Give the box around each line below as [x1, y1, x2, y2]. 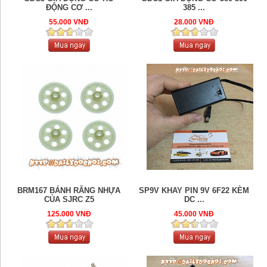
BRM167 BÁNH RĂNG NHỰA [17, 186, 121, 195]
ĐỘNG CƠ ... [45, 3, 92, 13]
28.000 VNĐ [174, 18, 215, 27]
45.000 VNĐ [174, 210, 215, 219]
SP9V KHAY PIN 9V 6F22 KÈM [139, 186, 250, 195]
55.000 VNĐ [49, 18, 89, 27]
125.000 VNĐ [46, 210, 91, 219]
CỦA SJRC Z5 [44, 195, 94, 204]
